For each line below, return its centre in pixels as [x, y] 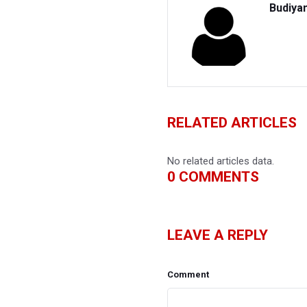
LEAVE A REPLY [218, 235]
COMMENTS [217, 176]
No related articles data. [221, 161]
